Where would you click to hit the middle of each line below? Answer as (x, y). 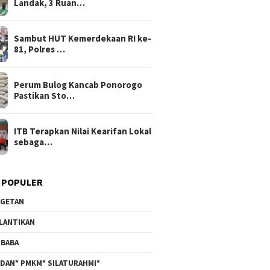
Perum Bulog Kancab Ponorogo (78, 84)
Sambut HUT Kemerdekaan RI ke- (83, 38)
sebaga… (33, 142)
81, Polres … (40, 49)
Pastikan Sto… (45, 95)
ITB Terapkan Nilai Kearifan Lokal (83, 131)
